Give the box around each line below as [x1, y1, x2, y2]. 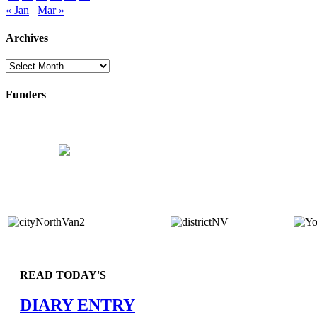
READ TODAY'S [20, 268, 106, 281]
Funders [6, 88, 46, 100]
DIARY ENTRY [20, 295, 135, 314]
